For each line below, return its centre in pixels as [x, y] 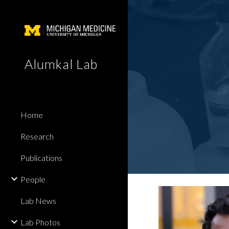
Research [37, 136]
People [33, 179]
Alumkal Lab [61, 64]
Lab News [38, 200]
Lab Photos [40, 222]
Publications [41, 157]
